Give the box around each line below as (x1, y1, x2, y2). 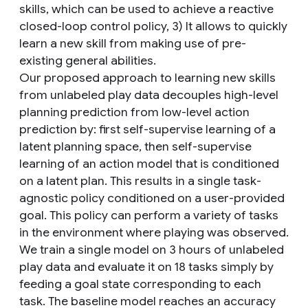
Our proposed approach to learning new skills (19, 70, 276, 85)
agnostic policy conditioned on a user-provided (19, 190, 285, 206)
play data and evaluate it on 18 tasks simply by (19, 259, 274, 274)
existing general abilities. (19, 53, 156, 68)
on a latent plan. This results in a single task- (19, 173, 261, 188)
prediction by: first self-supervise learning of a (19, 122, 276, 137)
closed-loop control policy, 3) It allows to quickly (19, 19, 287, 34)
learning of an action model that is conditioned (19, 156, 279, 171)
